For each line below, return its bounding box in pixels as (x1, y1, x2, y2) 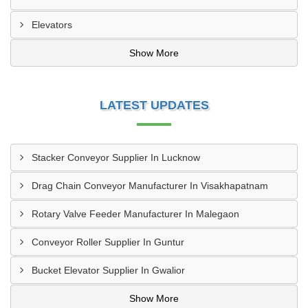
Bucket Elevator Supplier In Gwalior (32, 265, 185, 276)
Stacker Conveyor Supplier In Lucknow (32, 152, 200, 163)
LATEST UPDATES (99, 98, 209, 112)
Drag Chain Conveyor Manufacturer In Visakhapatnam (32, 180, 268, 191)
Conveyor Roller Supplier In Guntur (32, 236, 184, 247)
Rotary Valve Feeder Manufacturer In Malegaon (32, 208, 239, 219)
